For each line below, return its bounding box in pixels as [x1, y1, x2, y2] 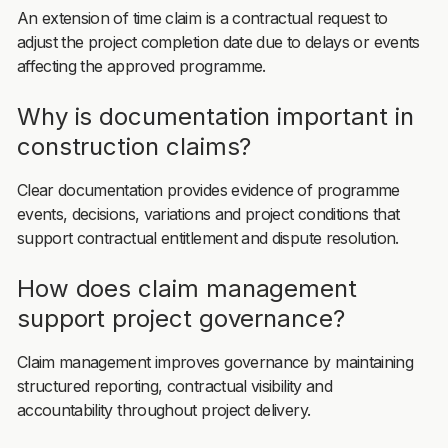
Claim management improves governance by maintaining [16, 351, 414, 372]
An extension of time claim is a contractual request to [16, 7, 388, 28]
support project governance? [16, 303, 345, 333]
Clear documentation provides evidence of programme [16, 179, 400, 200]
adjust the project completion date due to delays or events [16, 31, 420, 52]
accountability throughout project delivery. [16, 399, 311, 420]
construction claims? [16, 131, 252, 161]
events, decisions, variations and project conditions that [16, 203, 400, 224]
